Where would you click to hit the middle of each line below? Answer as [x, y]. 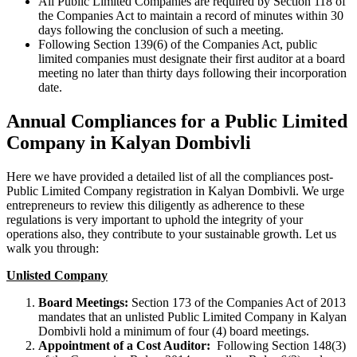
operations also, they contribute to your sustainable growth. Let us [171, 233]
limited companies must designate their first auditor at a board [192, 58]
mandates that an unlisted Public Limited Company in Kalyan [192, 316]
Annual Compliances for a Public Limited [177, 121]
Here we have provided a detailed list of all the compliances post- [170, 176]
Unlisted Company [57, 275]
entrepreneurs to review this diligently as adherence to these [155, 205]
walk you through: [57, 248]
